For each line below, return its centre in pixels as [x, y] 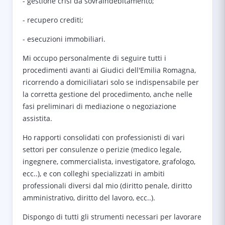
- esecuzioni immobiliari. [64, 39]
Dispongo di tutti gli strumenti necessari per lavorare [112, 217]
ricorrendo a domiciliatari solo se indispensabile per [111, 82]
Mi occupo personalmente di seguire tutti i [94, 58]
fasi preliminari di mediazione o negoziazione [99, 106]
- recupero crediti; [53, 20]
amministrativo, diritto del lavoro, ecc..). [89, 198]
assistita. [37, 118]
